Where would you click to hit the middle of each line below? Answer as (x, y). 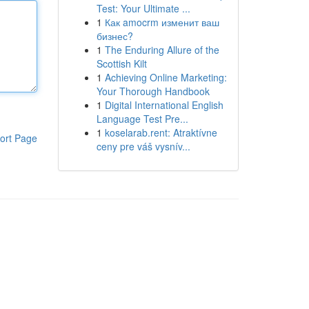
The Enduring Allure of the (162, 50)
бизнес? (114, 36)
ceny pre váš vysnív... (143, 146)
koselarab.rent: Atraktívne (161, 132)
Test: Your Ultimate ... (143, 8)
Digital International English (164, 105)
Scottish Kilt (121, 63)
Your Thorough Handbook (153, 91)
